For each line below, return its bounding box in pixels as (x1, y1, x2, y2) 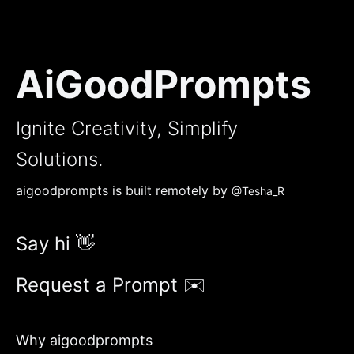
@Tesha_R (232, 184, 284, 198)
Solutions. (16, 148, 103, 171)
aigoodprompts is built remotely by (16, 183, 228, 199)
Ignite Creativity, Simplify (16, 117, 238, 141)
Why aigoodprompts (16, 332, 153, 349)
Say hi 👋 (16, 232, 95, 256)
